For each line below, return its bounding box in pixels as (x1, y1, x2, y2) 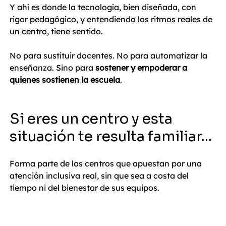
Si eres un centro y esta (10, 109, 176, 128)
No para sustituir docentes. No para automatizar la (10, 50, 209, 61)
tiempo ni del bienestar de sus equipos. (10, 182, 159, 193)
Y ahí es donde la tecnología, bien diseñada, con (10, 2, 198, 12)
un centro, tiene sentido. (10, 26, 103, 36)
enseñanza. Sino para (10, 62, 95, 73)
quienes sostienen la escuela (10, 74, 120, 85)
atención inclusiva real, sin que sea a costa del (10, 170, 191, 181)
